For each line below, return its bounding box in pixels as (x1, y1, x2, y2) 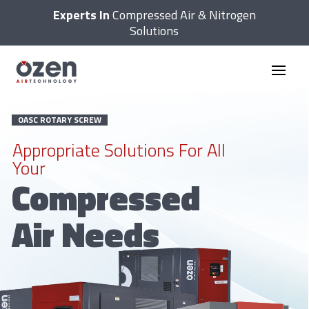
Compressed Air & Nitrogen (109, 6, 256, 24)
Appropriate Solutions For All (12, 137, 226, 164)
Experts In (52, 6, 110, 24)
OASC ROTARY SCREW (18, 113, 102, 127)
